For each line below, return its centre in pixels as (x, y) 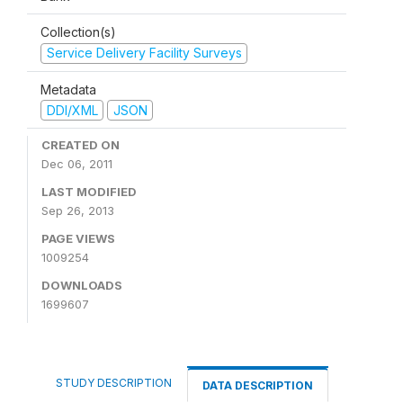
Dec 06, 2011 (77, 164)
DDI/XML (72, 110)
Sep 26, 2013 (78, 210)
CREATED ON (81, 145)
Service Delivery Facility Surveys (144, 53)
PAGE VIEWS (78, 238)
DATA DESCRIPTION (258, 385)
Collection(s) (78, 32)
